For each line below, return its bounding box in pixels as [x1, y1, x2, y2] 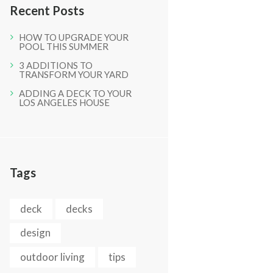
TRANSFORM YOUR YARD [18, 69, 129, 80]
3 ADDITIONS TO [18, 60, 93, 71]
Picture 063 [95, 103, 132, 112]
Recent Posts [9, 3, 84, 18]
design [19, 226, 51, 239]
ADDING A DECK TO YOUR [18, 88, 132, 99]
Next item [95, 88, 135, 99]
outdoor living [19, 250, 85, 263]
